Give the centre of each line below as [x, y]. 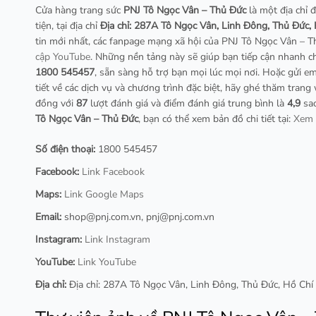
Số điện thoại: [65, 149]
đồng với [56, 103]
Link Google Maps [104, 194]
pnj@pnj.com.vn [180, 217]
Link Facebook [113, 171]
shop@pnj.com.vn [103, 217]
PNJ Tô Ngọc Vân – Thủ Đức [185, 10]
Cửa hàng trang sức [79, 10]
